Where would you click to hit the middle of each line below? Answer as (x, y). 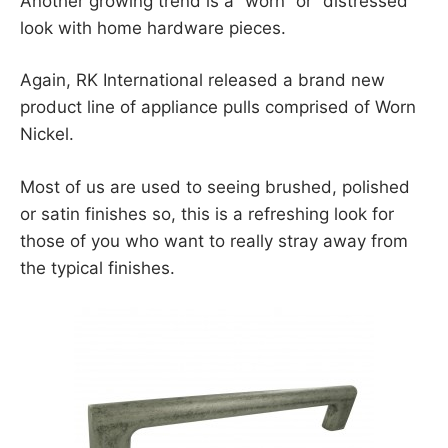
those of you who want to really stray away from (214, 240)
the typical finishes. (97, 267)
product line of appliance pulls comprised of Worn (218, 107)
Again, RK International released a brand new (202, 80)
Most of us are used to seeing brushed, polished (215, 186)
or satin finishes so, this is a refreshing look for (207, 213)
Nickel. (47, 134)
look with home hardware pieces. (153, 27)
